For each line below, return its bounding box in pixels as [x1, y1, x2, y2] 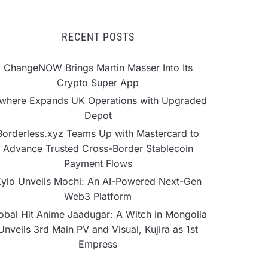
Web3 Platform [64, 190, 132, 202]
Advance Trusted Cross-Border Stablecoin [2, 142, 193, 154]
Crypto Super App [57, 77, 139, 89]
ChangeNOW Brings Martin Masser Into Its [3, 62, 193, 74]
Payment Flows [63, 157, 132, 169]
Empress [78, 238, 117, 250]
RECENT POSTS [61, 31, 135, 43]
